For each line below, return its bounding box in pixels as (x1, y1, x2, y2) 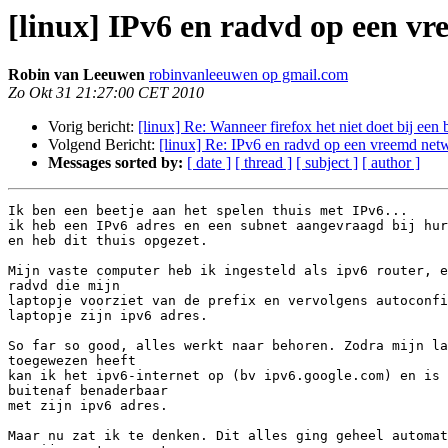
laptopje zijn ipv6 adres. (8, 308, 208, 324)
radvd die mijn (8, 278, 120, 294)
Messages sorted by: (48, 154, 183, 172)
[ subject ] (296, 154, 358, 172)
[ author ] (362, 154, 420, 172)
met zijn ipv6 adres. (8, 398, 168, 414)
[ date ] (187, 154, 231, 172)
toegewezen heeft (8, 353, 136, 369)
